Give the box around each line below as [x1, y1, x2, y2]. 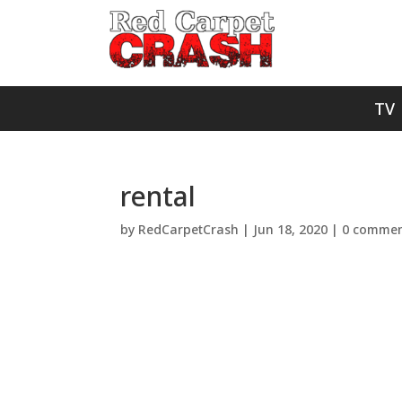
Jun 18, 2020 [253, 221, 328, 238]
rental [120, 178, 197, 214]
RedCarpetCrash [138, 221, 240, 238]
